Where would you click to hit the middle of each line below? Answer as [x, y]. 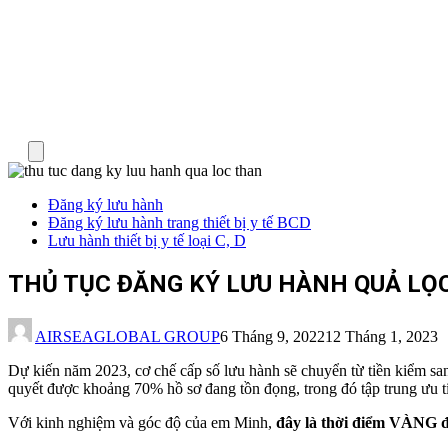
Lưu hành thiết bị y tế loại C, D [147, 240]
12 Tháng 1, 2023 [381, 336]
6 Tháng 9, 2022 [272, 336]
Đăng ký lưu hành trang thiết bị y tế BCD [179, 222]
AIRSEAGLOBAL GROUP [127, 336]
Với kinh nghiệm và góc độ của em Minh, [142, 422]
